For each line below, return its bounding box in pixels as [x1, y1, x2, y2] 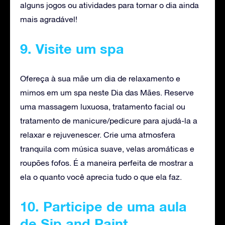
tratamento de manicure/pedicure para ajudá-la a [20, 116, 197, 125]
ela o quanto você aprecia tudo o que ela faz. [20, 172, 182, 181]
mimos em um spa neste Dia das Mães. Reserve [20, 87, 194, 97]
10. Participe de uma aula [20, 198, 187, 214]
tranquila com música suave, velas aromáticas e [20, 144, 194, 153]
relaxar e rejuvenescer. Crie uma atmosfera [20, 130, 175, 139]
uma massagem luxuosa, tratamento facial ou [20, 101, 185, 111]
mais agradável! [20, 14, 77, 24]
